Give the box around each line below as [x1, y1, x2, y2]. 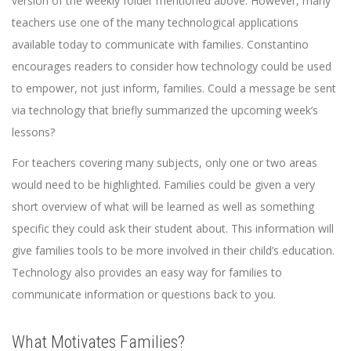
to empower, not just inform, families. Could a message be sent [12, 80, 336, 96]
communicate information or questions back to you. [12, 287, 276, 302]
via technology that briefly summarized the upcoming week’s [12, 102, 318, 118]
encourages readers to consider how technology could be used [12, 58, 331, 74]
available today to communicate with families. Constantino [12, 36, 309, 52]
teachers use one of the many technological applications [12, 14, 299, 30]
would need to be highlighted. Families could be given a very [12, 177, 315, 193]
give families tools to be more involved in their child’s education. [12, 243, 335, 259]
